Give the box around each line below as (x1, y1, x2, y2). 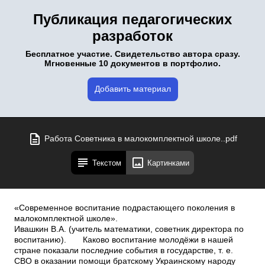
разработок (92, 28, 173, 44)
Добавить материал (94, 85, 171, 93)
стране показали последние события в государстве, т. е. (14, 246, 233, 255)
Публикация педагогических (33, 11, 232, 27)
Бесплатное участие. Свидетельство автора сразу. (25, 49, 240, 59)
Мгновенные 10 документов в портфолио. (44, 59, 221, 68)
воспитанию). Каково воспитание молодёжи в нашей (14, 235, 233, 244)
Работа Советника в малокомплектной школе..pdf (44, 134, 237, 143)
